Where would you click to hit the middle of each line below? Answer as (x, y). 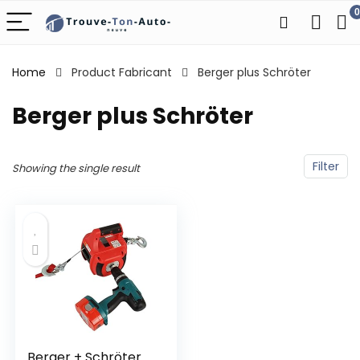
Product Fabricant (122, 72)
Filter (326, 166)
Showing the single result (76, 168)
